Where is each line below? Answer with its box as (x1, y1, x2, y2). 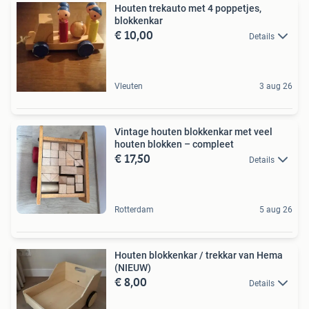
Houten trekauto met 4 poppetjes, (114, 3, 261, 14)
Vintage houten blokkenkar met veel (114, 126, 272, 137)
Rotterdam (114, 205, 154, 215)
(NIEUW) (114, 262, 151, 273)
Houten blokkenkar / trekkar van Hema (114, 250, 283, 261)
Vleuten (114, 81, 143, 91)
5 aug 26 (259, 205, 292, 215)
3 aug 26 (259, 81, 292, 91)
